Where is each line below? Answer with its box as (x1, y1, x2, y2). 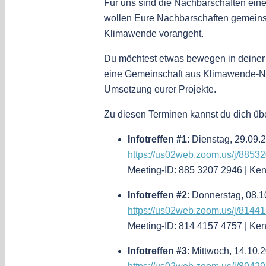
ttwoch (202, 246, 229, 256)
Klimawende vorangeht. (104, 28, 204, 39)
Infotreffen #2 (128, 190, 187, 201)
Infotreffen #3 (128, 246, 187, 256)
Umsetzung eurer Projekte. (104, 84, 216, 95)
